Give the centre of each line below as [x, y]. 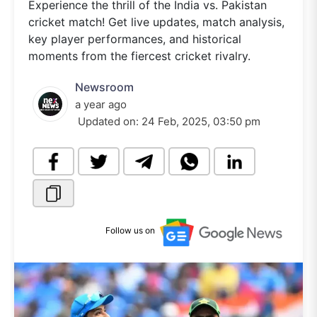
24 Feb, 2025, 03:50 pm [201, 121]
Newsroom [104, 87]
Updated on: [108, 121]
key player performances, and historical [135, 39]
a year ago [101, 104]
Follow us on [130, 231]
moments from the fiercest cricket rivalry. [139, 56]
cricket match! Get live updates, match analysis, [156, 22]
